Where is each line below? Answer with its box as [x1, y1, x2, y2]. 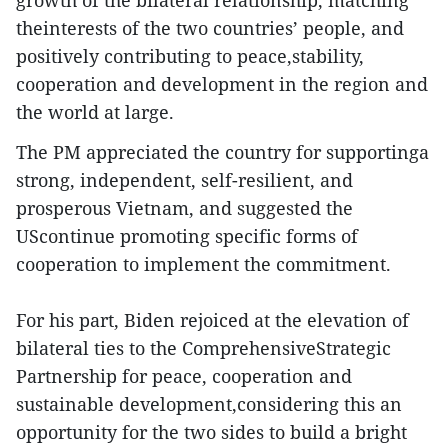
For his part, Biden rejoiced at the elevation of [16, 308, 409, 332]
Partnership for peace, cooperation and [16, 364, 352, 388]
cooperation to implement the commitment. [16, 252, 391, 276]
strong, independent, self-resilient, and [16, 168, 353, 192]
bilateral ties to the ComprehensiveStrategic [16, 336, 391, 360]
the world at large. [16, 100, 174, 124]
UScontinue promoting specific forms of [16, 224, 358, 248]
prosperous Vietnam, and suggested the [16, 196, 353, 220]
